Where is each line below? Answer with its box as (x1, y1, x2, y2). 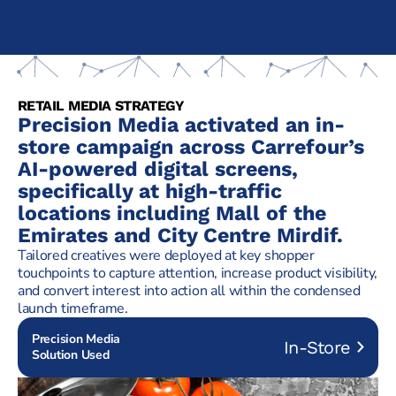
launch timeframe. (18, 299, 128, 319)
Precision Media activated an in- (18, 112, 345, 138)
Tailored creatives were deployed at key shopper (18, 246, 315, 266)
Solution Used (32, 346, 110, 364)
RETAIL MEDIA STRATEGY (18, 97, 184, 115)
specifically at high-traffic (18, 179, 282, 204)
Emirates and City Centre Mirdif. (18, 223, 343, 248)
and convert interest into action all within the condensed (18, 281, 361, 301)
